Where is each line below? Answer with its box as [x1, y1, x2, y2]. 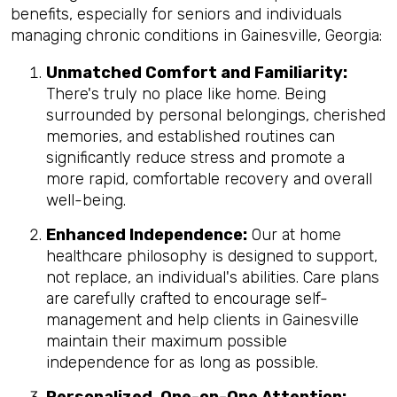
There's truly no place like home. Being [46, 84, 326, 104]
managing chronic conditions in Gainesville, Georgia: [11, 26, 382, 45]
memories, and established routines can [46, 127, 335, 146]
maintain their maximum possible [46, 331, 287, 351]
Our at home [247, 225, 341, 245]
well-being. [46, 191, 126, 210]
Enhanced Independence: [46, 225, 247, 245]
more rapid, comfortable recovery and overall [46, 169, 372, 189]
